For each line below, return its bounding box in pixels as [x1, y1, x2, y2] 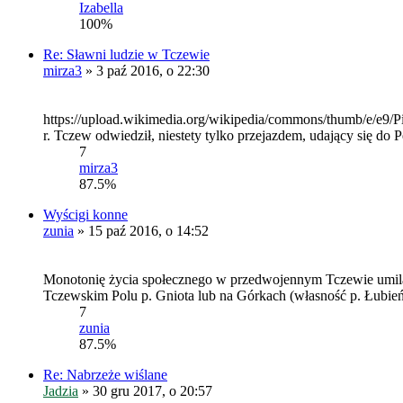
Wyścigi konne [43, 206, 128, 222]
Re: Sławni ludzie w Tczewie [43, 46, 210, 62]
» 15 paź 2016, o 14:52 [74, 222, 209, 238]
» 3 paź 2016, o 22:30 [82, 62, 210, 78]
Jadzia [43, 382, 78, 399]
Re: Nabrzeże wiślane [43, 366, 167, 382]
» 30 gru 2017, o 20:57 [78, 382, 212, 399]
